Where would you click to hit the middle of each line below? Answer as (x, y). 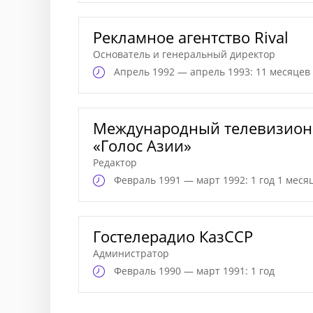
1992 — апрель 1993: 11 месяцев (231, 72)
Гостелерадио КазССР (173, 236)
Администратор (131, 253)
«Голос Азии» (142, 145)
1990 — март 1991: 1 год (217, 271)
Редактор (115, 162)
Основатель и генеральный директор (184, 54)
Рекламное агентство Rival (191, 37)
